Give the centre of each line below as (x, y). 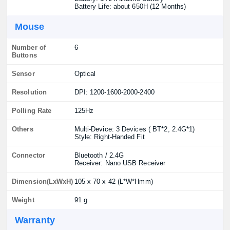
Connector (28, 155)
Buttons (24, 55)
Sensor (23, 74)
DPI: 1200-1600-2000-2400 (114, 92)
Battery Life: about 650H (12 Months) (130, 6)
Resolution (29, 92)
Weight (23, 200)
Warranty (35, 220)
